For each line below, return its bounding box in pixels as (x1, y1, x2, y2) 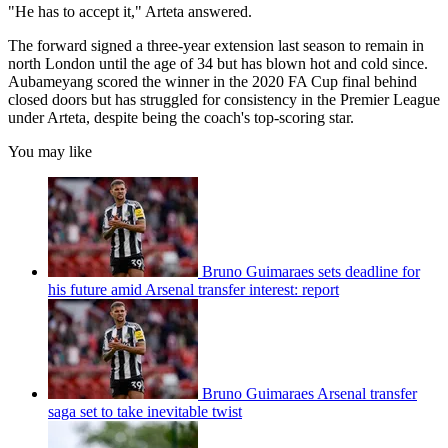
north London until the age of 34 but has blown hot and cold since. (8, 54, 428, 72)
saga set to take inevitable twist (48, 402, 242, 420)
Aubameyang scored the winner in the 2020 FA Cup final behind (8, 72, 417, 90)
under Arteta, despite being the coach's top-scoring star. (8, 108, 358, 126)
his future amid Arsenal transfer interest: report (48, 280, 339, 298)
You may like (8, 142, 92, 160)
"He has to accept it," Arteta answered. (8, 2, 256, 20)
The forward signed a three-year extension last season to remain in (8, 36, 424, 54)
